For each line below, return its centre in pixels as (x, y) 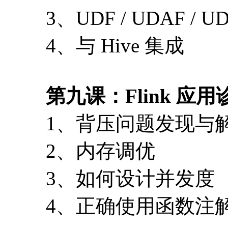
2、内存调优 (101, 151)
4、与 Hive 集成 (115, 45)
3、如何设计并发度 (130, 178)
